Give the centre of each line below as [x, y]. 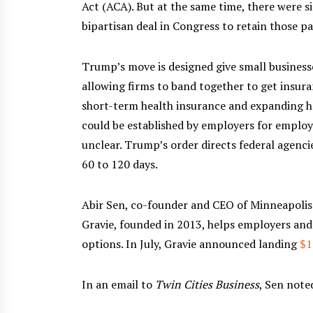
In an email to [118, 284]
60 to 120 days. [120, 164]
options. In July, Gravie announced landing [191, 243]
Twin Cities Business [207, 284]
